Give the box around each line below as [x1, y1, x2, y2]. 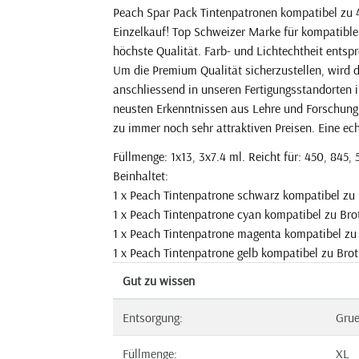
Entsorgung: [123, 309, 183, 325]
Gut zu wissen [123, 272, 195, 288]
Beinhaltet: [113, 167, 168, 184]
